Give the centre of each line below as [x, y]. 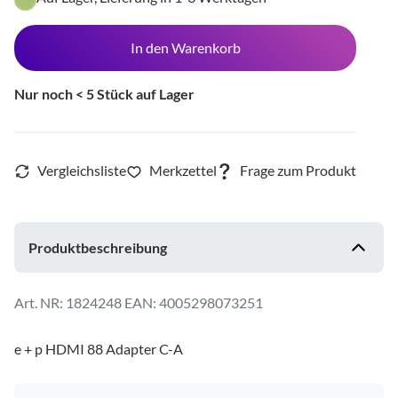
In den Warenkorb [185, 48]
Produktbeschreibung [98, 247]
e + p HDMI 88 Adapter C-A [99, 349]
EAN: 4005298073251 [194, 302]
